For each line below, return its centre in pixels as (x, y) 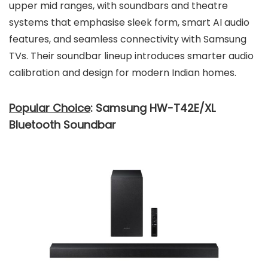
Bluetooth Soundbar (63, 124)
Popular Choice (50, 108)
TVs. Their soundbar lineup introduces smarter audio (131, 56)
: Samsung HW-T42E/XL (153, 108)
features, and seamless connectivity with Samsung (128, 39)
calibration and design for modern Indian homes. (123, 72)
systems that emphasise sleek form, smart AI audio (129, 22)
